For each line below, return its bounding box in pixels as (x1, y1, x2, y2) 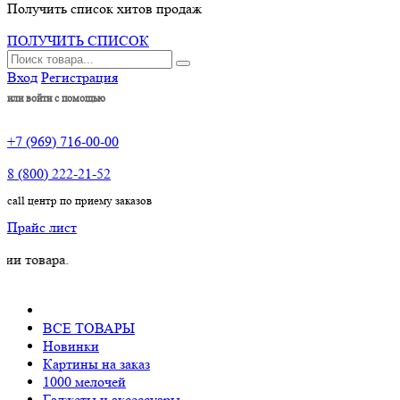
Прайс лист (7, 218, 77, 236)
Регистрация (41, 68, 118, 86)
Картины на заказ (43, 354, 150, 372)
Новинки (43, 337, 99, 354)
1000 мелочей (43, 372, 126, 390)
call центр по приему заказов (7, 193, 152, 207)
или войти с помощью (7, 90, 105, 104)
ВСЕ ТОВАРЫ (43, 319, 135, 337)
